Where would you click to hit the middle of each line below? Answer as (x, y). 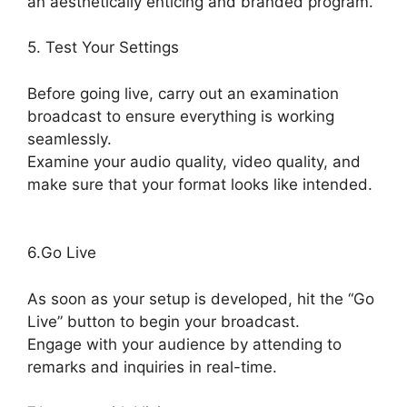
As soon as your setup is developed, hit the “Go (201, 298)
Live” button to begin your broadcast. (164, 321)
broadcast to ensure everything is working (181, 116)
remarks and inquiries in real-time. (152, 367)
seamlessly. (69, 139)
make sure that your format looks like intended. (200, 184)
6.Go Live (62, 253)
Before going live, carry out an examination (183, 93)
